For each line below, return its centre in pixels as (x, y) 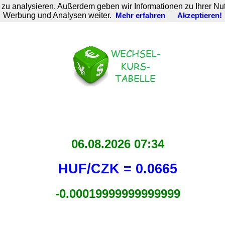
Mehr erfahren (140, 16)
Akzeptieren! (200, 16)
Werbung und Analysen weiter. (57, 15)
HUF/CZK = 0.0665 (118, 168)
